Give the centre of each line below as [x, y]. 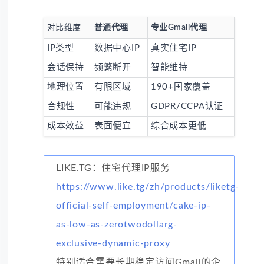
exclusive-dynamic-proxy [113, 243]
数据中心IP [117, 48]
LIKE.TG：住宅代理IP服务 [113, 168]
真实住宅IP [174, 48]
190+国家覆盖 [181, 87]
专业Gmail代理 [179, 27]
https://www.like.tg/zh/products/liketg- [148, 187]
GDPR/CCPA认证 [187, 106]
